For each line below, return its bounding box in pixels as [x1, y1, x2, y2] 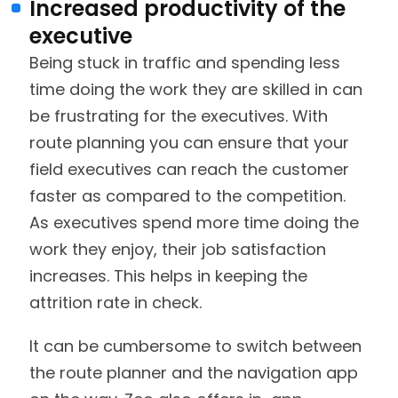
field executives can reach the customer [29, 158, 349, 181]
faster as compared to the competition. [29, 185, 346, 208]
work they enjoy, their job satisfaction [29, 238, 326, 261]
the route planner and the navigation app [29, 362, 358, 385]
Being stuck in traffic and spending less [29, 52, 340, 75]
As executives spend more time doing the [29, 211, 359, 235]
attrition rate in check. [29, 291, 202, 314]
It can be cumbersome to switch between [29, 335, 362, 358]
